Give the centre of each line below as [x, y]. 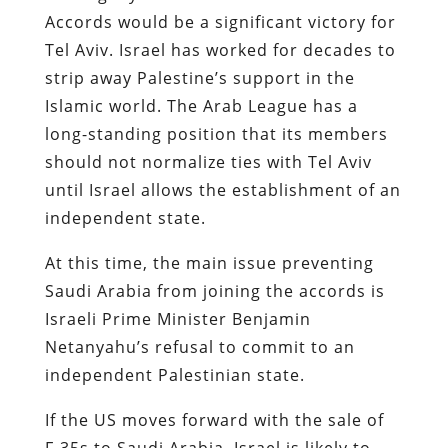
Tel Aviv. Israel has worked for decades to [220, 49]
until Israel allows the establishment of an [222, 189]
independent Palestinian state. [177, 374]
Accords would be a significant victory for [220, 21]
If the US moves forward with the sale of [214, 419]
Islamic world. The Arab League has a [201, 105]
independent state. [127, 217]
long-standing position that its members [216, 133]
